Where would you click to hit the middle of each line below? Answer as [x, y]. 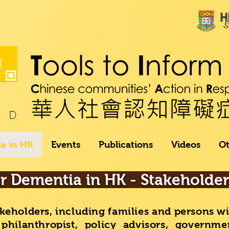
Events [65, 145]
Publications [125, 145]
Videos [186, 145]
